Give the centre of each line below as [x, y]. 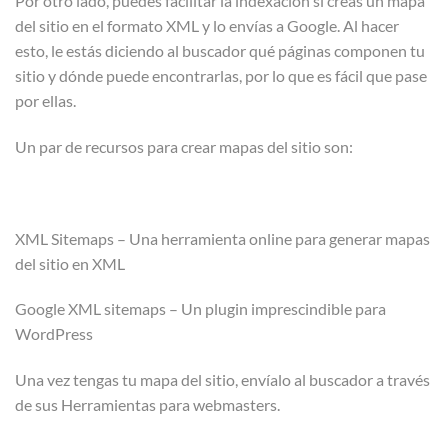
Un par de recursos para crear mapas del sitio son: [184, 147]
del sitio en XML [70, 263]
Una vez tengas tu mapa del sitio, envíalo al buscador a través [222, 380]
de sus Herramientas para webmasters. [147, 405]
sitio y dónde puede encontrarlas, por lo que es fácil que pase [221, 76]
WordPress [54, 334]
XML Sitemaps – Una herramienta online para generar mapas [222, 238]
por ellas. [45, 101]
